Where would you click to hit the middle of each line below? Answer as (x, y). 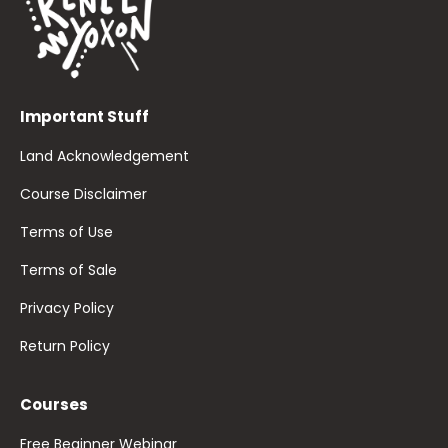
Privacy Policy (67, 307)
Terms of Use (66, 231)
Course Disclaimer (83, 193)
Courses (54, 404)
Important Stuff (84, 116)
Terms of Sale (68, 269)
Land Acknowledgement (104, 155)
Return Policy (65, 345)
